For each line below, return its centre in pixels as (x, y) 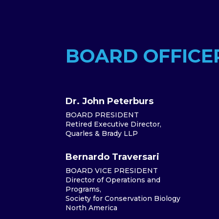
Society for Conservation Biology (123, 199)
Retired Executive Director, (114, 124)
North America (92, 208)
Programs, (84, 189)
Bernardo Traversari (113, 157)
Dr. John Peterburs (110, 101)
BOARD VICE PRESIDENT (112, 171)
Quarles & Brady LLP (103, 133)
